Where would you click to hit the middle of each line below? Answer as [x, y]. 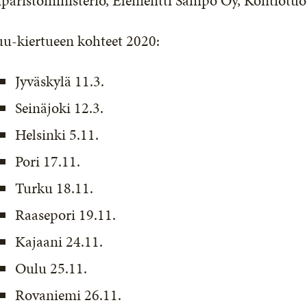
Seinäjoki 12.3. [60, 108]
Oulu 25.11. [51, 268]
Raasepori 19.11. [66, 215]
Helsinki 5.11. [57, 135]
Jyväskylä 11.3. [60, 81]
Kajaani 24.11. [59, 242]
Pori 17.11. [48, 161]
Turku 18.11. [54, 188]
